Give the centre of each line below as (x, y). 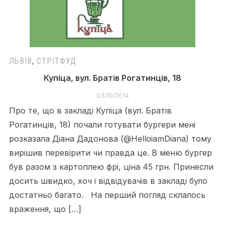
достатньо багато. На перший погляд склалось (107, 195)
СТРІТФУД (56, 61)
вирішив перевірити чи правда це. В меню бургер (110, 152)
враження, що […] (45, 209)
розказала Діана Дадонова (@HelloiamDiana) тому (110, 138)
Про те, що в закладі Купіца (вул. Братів (90, 110)
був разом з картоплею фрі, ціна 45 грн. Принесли (111, 166)
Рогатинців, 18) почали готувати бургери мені (102, 124)
